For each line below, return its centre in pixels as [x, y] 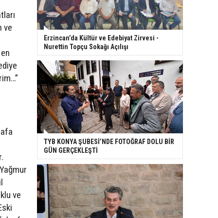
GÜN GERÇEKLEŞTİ [71, 151]
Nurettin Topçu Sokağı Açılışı [86, 47]
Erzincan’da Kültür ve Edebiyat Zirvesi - [101, 38]
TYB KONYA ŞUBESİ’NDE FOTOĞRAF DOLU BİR [109, 142]
